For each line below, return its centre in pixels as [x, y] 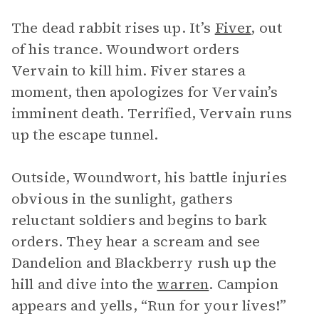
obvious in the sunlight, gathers [122, 199]
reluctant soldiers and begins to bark [140, 220]
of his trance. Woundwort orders [126, 49]
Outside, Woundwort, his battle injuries [149, 177]
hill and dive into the [84, 284]
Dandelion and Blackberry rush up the [144, 263]
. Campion [244, 284]
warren [183, 284]
